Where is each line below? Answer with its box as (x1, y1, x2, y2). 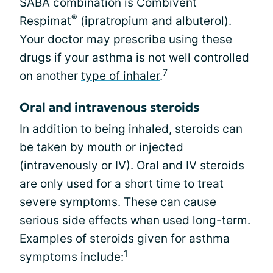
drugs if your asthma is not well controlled (19, 51, 249, 65)
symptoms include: (19, 250, 124, 264)
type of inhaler (81, 69, 160, 83)
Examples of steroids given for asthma (19, 232, 230, 246)
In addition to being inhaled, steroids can (19, 122, 243, 136)
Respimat (19, 14, 71, 28)
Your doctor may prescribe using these (19, 32, 232, 46)
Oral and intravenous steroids (19, 99, 199, 115)
